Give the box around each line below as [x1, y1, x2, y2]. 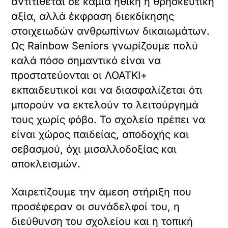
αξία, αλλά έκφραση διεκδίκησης [11, 10, 175, 23]
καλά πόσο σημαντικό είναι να [11, 54, 161, 67]
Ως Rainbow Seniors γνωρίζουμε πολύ [11, 40, 198, 52]
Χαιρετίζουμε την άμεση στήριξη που [11, 186, 192, 198]
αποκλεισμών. [11, 158, 81, 170]
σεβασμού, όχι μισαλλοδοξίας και [11, 143, 177, 156]
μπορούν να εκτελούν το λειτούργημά [11, 99, 199, 111]
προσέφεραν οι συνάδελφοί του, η [11, 201, 180, 213]
